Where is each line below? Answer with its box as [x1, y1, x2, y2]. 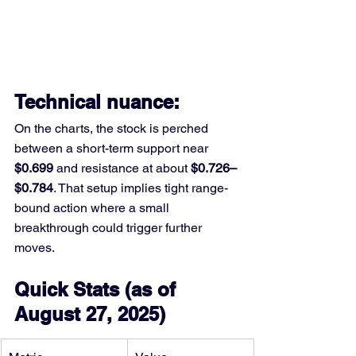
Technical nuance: [14, 90, 185, 113]
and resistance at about [53, 160, 191, 176]
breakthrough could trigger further [14, 219, 205, 235]
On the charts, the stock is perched [14, 120, 211, 136]
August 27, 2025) [14, 302, 165, 325]
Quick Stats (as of [14, 277, 181, 300]
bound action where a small [14, 199, 172, 215]
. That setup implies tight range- [53, 180, 228, 195]
